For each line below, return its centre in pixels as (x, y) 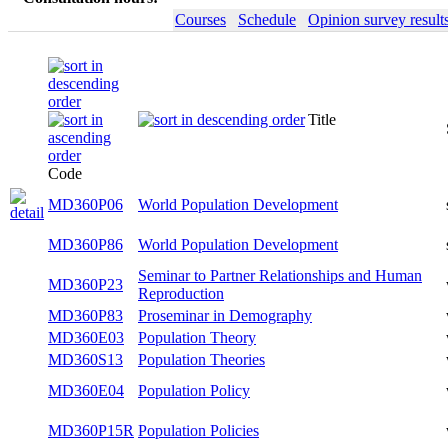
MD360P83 (85, 324)
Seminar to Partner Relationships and (254, 275)
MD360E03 (86, 364)
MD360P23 (85, 284)
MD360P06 (85, 204)
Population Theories (201, 404)
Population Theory (197, 364)
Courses (200, 19)
